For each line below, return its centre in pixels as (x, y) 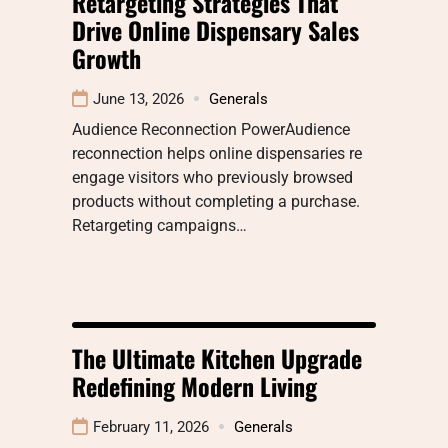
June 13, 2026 (138, 98)
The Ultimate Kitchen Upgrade (217, 357)
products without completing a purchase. (216, 201)
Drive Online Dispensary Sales (215, 29)
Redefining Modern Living (194, 385)
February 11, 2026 (151, 426)
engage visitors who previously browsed (212, 177)
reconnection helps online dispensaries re (217, 153)
